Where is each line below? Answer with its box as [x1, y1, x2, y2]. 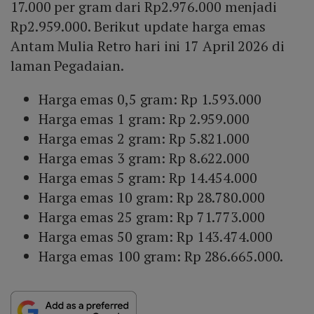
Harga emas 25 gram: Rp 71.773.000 [39, 207, 265, 227]
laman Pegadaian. [11, 56, 124, 76]
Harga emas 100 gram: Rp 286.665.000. [39, 247, 284, 266]
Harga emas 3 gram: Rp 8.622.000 [39, 149, 250, 168]
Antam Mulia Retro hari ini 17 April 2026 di [11, 36, 285, 56]
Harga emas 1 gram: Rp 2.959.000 [39, 109, 250, 129]
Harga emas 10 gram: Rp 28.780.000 [39, 188, 265, 207]
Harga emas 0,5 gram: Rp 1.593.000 [39, 90, 261, 109]
